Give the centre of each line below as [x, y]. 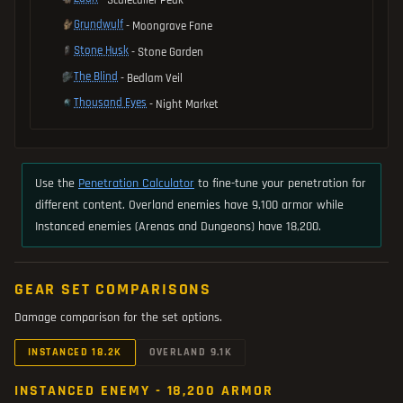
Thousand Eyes [110, 102]
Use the [57, 183]
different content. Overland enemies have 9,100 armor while [189, 205]
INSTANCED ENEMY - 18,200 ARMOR [144, 390]
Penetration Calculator [136, 183]
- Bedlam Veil [152, 78]
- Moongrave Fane [169, 26]
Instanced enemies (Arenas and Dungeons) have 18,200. [178, 226]
